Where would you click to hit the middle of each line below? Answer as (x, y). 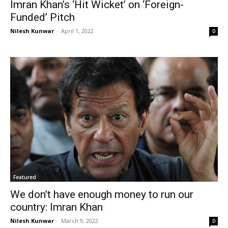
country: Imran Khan (56, 207)
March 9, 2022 (80, 221)
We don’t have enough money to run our (102, 195)
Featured (25, 177)
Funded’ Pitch (42, 18)
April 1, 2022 (77, 31)
